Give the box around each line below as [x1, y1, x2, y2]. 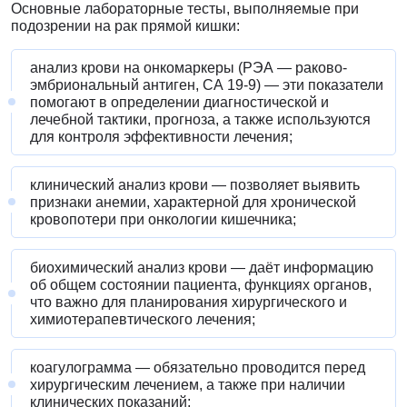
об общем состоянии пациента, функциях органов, [30, 276, 372, 293]
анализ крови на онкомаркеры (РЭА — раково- [30, 59, 347, 75]
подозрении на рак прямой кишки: [11, 17, 240, 34]
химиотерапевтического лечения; [30, 311, 255, 327]
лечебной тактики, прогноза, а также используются [30, 111, 371, 127]
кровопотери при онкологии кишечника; [30, 211, 296, 227]
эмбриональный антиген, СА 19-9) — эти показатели [30, 76, 383, 93]
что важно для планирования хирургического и [30, 293, 347, 310]
